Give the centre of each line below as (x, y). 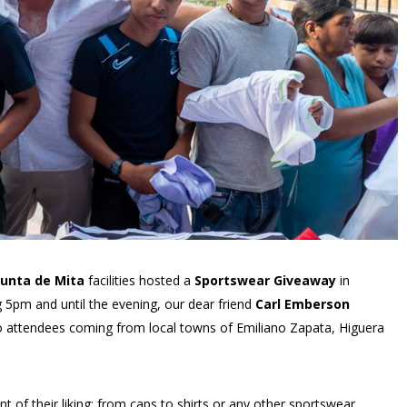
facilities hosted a (139, 280)
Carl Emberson (303, 303)
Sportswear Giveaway (265, 280)
